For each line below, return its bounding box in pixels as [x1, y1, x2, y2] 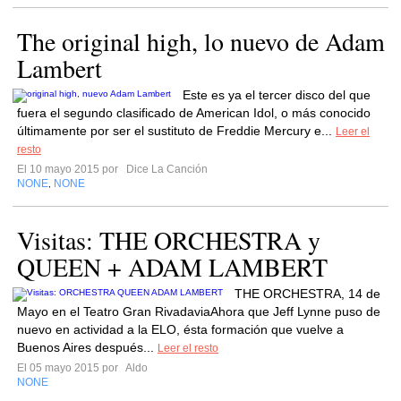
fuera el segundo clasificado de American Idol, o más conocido [17, 106, 371, 120]
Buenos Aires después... [17, 340, 158, 354]
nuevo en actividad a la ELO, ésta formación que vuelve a [17, 322, 344, 337]
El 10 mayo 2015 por [17, 163, 124, 175]
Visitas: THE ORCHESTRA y [17, 223, 320, 257]
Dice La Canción [124, 163, 208, 175]
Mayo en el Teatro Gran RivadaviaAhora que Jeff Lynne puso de [17, 304, 380, 319]
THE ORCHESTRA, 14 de [235, 286, 380, 301]
